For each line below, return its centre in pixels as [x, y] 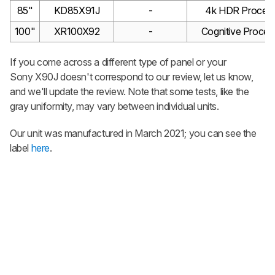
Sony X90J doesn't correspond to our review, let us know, [132, 76]
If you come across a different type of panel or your [118, 62]
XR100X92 [77, 31]
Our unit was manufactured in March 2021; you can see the [133, 133]
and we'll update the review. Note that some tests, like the [130, 91]
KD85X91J [77, 10]
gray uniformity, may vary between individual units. [114, 106]
